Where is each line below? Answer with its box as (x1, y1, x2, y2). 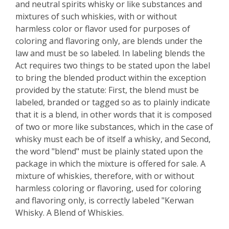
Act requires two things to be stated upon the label (15, 60, 210, 71)
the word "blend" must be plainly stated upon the (15, 146, 203, 157)
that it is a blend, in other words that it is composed (15, 109, 212, 120)
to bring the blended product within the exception (15, 72, 206, 83)
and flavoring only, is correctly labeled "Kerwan (15, 195, 194, 206)
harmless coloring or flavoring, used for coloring (15, 182, 201, 194)
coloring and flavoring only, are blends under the (15, 35, 202, 47)
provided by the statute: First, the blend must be (15, 84, 199, 96)
